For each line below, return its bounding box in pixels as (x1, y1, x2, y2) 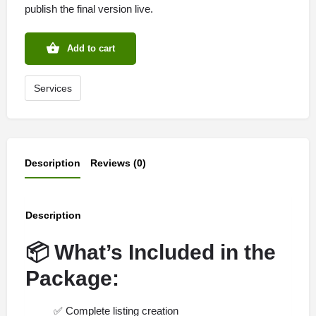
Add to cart (67, 43, 115, 54)
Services (34, 83, 72, 94)
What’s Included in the (49, 240, 276, 264)
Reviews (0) (90, 157, 146, 169)
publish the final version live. (25, 3, 153, 15)
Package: (25, 266, 119, 290)
